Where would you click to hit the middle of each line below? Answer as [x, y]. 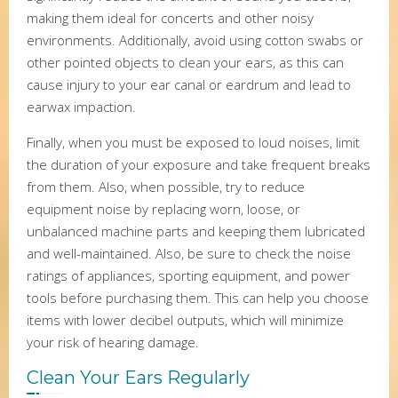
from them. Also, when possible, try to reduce [166, 186]
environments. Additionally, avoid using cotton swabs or [195, 40]
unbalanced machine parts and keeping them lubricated [196, 231]
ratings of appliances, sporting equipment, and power [188, 275]
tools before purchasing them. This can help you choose [198, 297]
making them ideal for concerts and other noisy [170, 17]
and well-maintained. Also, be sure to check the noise [189, 253]
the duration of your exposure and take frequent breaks [199, 164]
